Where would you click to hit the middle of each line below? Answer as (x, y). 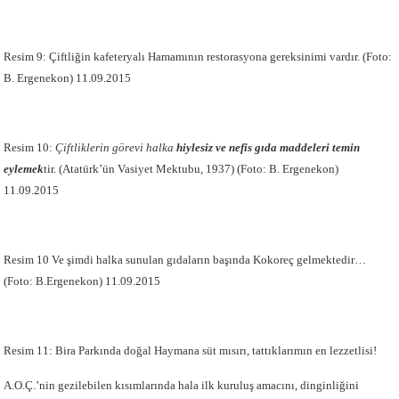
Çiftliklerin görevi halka (116, 147)
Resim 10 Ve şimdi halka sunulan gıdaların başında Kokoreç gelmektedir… (185, 260)
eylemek (24, 169)
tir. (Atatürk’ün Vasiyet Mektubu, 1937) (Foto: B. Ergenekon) (191, 169)
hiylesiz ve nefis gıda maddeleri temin (269, 147)
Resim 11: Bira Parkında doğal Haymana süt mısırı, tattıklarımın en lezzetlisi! (191, 350)
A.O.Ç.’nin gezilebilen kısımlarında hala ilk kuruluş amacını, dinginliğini (182, 385)
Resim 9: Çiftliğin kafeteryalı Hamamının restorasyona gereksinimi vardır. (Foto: (198, 57)
